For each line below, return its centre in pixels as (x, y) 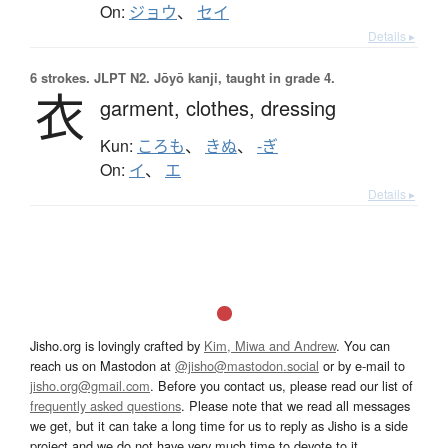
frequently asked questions (105, 405)
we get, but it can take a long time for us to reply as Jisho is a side (219, 425)
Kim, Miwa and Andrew (270, 345)
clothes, (223, 107)
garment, (143, 107)
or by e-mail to (362, 365)
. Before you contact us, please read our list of (281, 385)
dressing (298, 107)
